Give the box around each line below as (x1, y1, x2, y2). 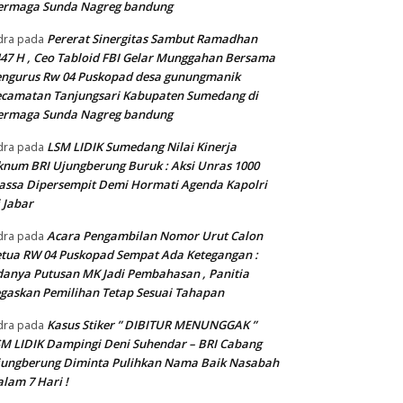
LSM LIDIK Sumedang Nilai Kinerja (47, 139, 237, 156)
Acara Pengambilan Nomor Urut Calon (47, 228, 263, 245)
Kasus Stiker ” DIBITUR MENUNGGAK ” (47, 317, 256, 334)
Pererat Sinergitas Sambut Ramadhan (47, 31, 257, 48)
